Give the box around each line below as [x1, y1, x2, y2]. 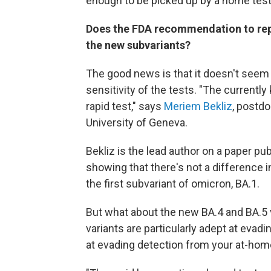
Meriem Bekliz [164, 100, 232, 113]
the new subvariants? [86, 39, 191, 51]
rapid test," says [86, 100, 164, 113]
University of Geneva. [86, 116, 188, 129]
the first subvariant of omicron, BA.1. [86, 177, 260, 190]
